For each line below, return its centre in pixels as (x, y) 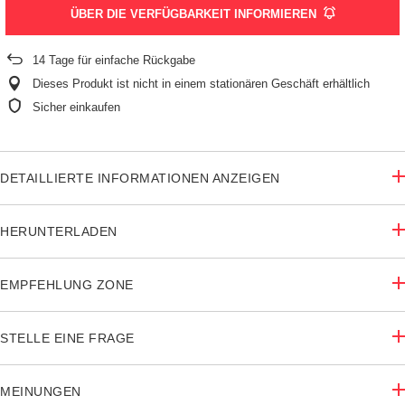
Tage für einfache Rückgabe (120, 61)
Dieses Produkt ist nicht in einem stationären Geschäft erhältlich (201, 84)
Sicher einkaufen (76, 108)
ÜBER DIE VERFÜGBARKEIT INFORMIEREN (193, 14)
